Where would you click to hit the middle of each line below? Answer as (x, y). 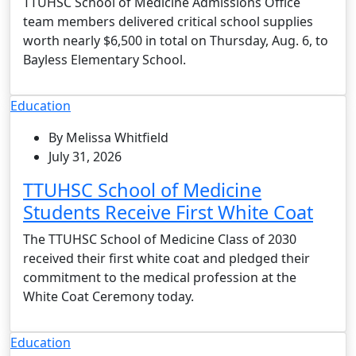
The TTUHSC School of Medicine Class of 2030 (160, 239)
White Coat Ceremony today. (108, 296)
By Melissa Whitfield (108, 137)
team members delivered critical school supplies (168, 21)
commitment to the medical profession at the (160, 277)
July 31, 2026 (85, 156)
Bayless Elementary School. (104, 59)
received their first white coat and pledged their (166, 258)
